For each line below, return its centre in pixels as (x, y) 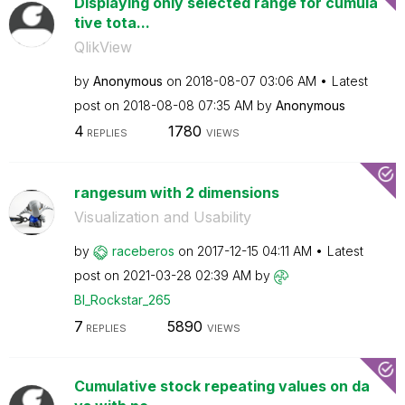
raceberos (143, 251)
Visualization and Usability (162, 217)
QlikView (103, 47)
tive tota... (112, 22)
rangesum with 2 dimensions (176, 193)
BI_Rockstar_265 (122, 300)
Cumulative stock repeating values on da (221, 386)
